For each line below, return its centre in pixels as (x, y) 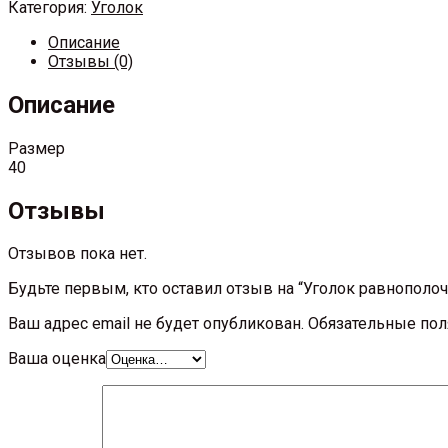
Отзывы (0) (90, 61)
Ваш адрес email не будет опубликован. (156, 324)
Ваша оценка (57, 359)
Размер (36, 148)
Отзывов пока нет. (77, 254)
